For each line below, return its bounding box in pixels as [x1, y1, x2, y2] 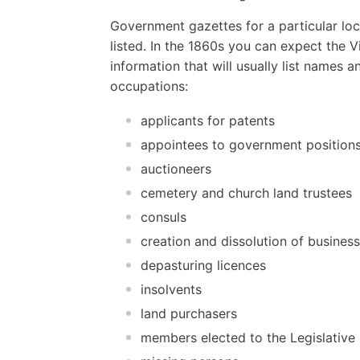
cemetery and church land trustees [141, 184, 352, 201]
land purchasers [141, 305, 237, 321]
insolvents [141, 280, 202, 297]
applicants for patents [141, 112, 275, 129]
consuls [141, 208, 186, 225]
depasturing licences [141, 256, 266, 273]
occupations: [110, 77, 188, 94]
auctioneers [141, 160, 211, 177]
